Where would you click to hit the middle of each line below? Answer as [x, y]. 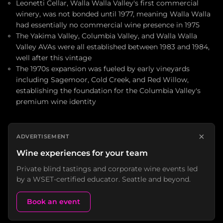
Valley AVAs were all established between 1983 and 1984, [113, 47]
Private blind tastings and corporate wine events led [107, 169]
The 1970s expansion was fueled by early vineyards [103, 69]
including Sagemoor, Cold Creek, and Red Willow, [102, 80]
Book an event [54, 202]
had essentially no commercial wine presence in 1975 [108, 25]
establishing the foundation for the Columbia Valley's [108, 91]
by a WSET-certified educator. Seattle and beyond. [104, 179]
